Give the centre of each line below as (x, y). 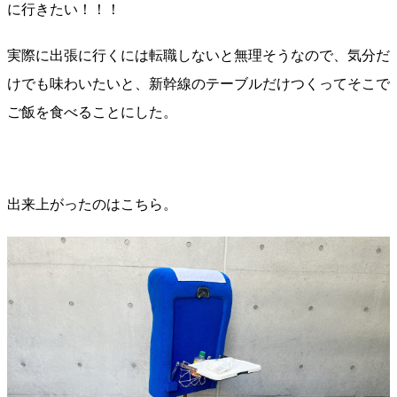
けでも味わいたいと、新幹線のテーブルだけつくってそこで (198, 84)
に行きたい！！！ (64, 9)
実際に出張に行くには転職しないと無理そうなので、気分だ (198, 55)
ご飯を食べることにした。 (92, 112)
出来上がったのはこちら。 (92, 204)
